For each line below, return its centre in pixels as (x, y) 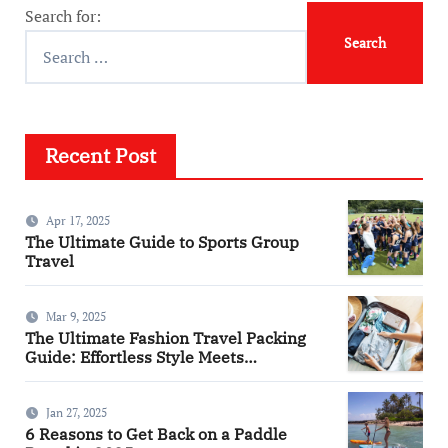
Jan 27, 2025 (76, 412)
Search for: (62, 16)
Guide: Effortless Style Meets (134, 356)
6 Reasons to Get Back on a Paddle (155, 433)
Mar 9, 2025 (75, 316)
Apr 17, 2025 (77, 220)
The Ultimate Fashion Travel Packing (165, 337)
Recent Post (100, 155)
